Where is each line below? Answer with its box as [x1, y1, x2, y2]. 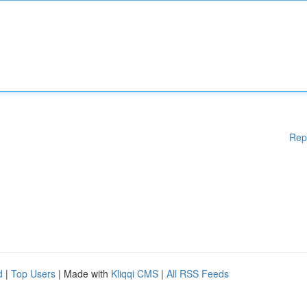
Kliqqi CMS [111, 267, 158, 280]
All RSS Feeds [167, 267, 229, 280]
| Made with [56, 267, 111, 280]
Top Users [11, 267, 56, 280]
